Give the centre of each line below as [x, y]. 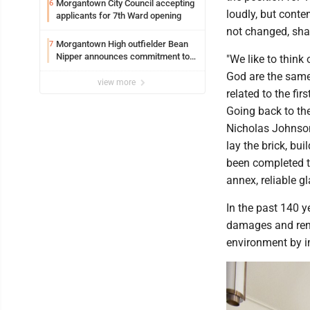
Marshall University [94, 69]
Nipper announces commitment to [123, 56]
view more [118, 82]
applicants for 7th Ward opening [119, 16]
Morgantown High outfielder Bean [122, 44]
